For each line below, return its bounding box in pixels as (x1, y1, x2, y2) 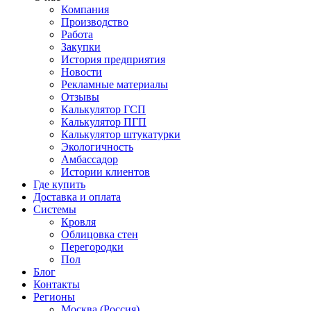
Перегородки (61, 240, 124, 253)
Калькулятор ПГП (61, 115, 146, 128)
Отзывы (61, 90, 99, 103)
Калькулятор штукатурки (61, 128, 180, 140)
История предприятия (61, 53, 165, 65)
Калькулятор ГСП (61, 103, 146, 115)
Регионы (33, 290, 75, 303)
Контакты (33, 278, 80, 290)
